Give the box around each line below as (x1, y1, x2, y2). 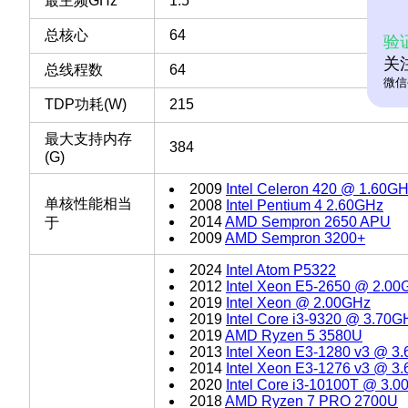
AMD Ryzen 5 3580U (225, 327, 362, 343)
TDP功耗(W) (45, 96, 127, 112)
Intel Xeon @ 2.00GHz (226, 294, 371, 311)
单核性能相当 (45, 195, 132, 211)
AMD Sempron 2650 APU (225, 213, 391, 229)
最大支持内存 (45, 130, 132, 147)
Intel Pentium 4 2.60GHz (226, 197, 383, 213)
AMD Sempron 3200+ (225, 229, 365, 246)
